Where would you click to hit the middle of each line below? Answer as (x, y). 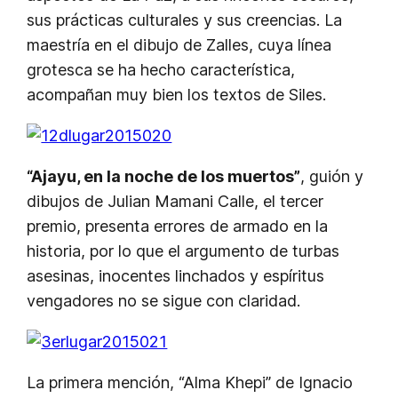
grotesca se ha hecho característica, (161, 70)
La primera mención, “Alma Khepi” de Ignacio (190, 383)
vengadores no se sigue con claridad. (164, 301)
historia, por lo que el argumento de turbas (183, 251)
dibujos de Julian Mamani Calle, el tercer (175, 202)
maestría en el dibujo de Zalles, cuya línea (179, 45)
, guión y (332, 177)
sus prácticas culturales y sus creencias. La (185, 20)
